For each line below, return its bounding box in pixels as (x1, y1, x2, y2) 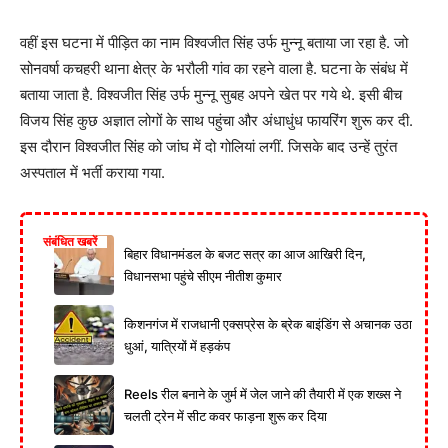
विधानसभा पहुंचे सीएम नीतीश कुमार (124, 268, 282, 284)
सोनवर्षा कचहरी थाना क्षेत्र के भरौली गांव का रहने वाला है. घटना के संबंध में (20, 59, 408, 78)
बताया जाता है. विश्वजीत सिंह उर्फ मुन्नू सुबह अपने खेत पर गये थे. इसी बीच (20, 85, 402, 104)
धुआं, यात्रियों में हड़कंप (124, 338, 230, 354)
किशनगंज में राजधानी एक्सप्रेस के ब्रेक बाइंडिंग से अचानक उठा (124, 316, 412, 332)
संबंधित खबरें (43, 235, 97, 249)
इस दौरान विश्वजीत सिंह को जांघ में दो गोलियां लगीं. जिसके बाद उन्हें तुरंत (20, 137, 397, 156)
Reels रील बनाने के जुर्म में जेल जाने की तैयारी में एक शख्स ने (124, 386, 401, 402)
